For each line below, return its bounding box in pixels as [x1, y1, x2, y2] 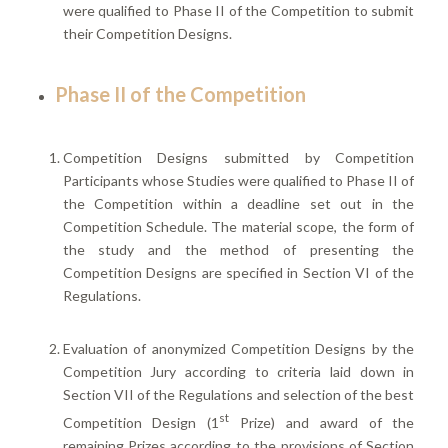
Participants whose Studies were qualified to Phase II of [62, 172, 415, 190]
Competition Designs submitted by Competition [62, 149, 415, 167]
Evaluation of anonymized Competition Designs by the [62, 339, 415, 357]
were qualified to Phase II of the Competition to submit [62, 2, 415, 20]
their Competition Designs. [62, 25, 232, 43]
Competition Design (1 [62, 413, 220, 431]
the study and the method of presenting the [62, 241, 415, 259]
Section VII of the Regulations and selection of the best [62, 385, 415, 403]
